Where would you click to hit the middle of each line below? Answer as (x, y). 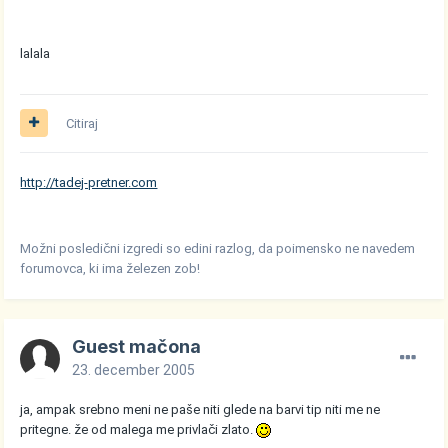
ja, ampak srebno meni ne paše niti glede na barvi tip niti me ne (200, 409)
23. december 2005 (134, 369)
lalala (35, 53)
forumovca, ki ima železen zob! (110, 268)
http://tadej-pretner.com (89, 182)
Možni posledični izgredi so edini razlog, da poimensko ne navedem (218, 248)
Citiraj (82, 123)
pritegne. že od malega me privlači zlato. (138, 429)
